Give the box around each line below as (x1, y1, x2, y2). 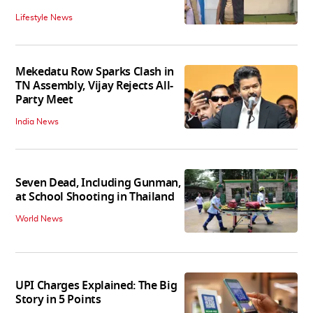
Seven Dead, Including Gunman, (15, 174, 181, 191)
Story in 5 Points (15, 291, 101, 309)
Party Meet (15, 92, 73, 109)
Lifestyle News (15, 13, 73, 22)
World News (15, 214, 63, 223)
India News (15, 117, 59, 126)
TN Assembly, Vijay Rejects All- (15, 78, 174, 95)
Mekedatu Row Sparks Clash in (15, 64, 175, 81)
